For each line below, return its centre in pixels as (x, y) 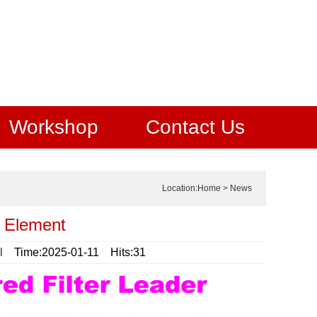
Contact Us (195, 127)
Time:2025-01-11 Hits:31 (74, 252)
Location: (180, 188)
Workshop (54, 127)
